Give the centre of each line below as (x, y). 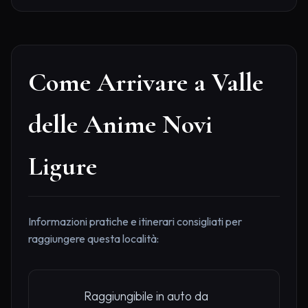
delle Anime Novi (120, 124)
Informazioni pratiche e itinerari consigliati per (135, 221)
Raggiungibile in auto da (146, 296)
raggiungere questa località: (93, 238)
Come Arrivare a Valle (146, 82)
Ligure (63, 166)
